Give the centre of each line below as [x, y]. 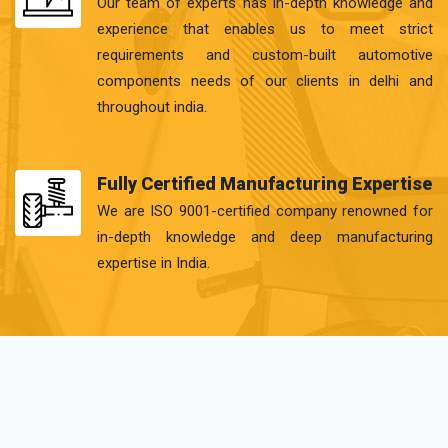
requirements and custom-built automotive [265, 55]
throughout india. [152, 107]
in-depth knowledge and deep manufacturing [265, 237]
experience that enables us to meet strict [265, 29]
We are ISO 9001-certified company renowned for [265, 211]
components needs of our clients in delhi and [265, 81]
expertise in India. [153, 263]
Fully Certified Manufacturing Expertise [264, 183]
